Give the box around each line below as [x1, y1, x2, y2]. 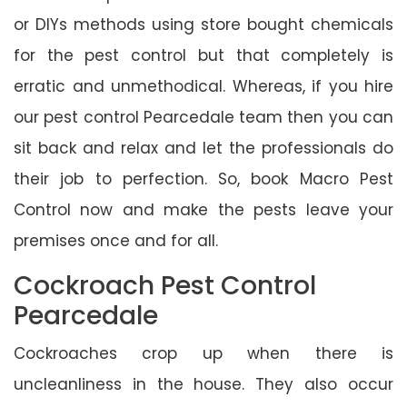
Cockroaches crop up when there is [14, 342, 393, 364]
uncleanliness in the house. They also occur [14, 372, 393, 395]
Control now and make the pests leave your [14, 198, 393, 221]
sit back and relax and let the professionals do [14, 136, 393, 159]
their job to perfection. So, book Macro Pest [14, 167, 393, 190]
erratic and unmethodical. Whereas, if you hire [14, 74, 393, 97]
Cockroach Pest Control [14, 267, 316, 303]
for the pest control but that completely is [14, 44, 393, 66]
